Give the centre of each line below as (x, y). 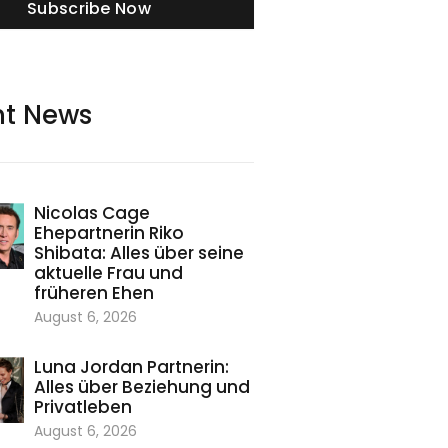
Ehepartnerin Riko (108, 233)
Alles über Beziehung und (141, 387)
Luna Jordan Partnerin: (131, 367)
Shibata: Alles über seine (138, 253)
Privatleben (82, 407)
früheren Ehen (93, 293)
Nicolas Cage (91, 213)
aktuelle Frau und (108, 273)
